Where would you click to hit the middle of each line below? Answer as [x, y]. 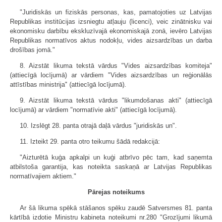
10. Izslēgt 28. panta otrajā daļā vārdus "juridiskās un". [98, 126]
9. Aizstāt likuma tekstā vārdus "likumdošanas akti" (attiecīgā [116, 100]
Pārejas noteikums [116, 192]
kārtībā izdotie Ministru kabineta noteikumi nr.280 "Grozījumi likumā [111, 217]
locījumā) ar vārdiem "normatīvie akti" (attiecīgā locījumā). [93, 110]
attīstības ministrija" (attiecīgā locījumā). [68, 84]
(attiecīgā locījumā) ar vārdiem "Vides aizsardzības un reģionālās [111, 75]
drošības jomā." [34, 50]
